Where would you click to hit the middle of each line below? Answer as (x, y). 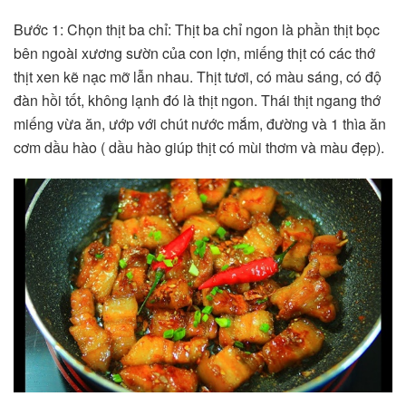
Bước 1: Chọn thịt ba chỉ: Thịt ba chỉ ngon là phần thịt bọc (197, 30)
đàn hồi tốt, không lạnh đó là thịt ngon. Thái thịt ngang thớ (197, 101)
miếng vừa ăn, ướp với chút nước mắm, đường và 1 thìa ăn (200, 124)
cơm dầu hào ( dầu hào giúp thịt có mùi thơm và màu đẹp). (199, 148)
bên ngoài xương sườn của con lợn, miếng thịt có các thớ (194, 53)
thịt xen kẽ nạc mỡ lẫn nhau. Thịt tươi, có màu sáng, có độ (198, 77)
